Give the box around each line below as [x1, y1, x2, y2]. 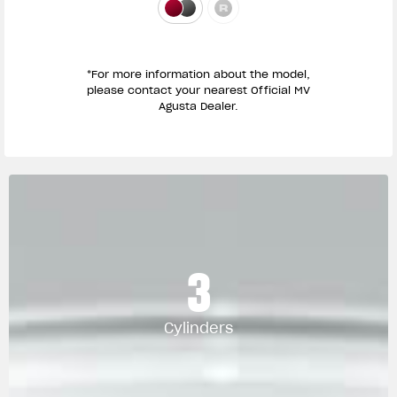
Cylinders [164, 319, 233, 338]
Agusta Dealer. [159, 99, 238, 113]
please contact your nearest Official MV [87, 83, 310, 97]
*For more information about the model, [87, 67, 310, 82]
